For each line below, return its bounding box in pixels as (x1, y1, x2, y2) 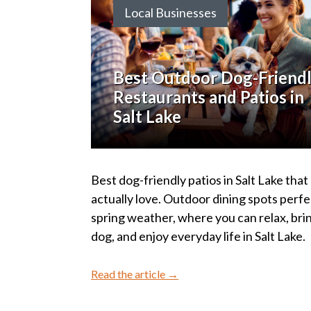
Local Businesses (124, 5, 217, 21)
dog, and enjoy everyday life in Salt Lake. (91, 228, 306, 244)
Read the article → (91, 267, 179, 281)
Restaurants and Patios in (113, 87, 305, 108)
